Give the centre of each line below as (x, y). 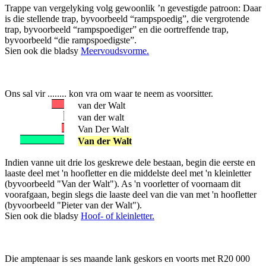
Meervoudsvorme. (115, 51)
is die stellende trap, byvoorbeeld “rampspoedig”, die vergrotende (127, 19)
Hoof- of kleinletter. (118, 216)
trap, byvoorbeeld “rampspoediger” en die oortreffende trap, (117, 29)
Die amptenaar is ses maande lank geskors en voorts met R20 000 (127, 259)
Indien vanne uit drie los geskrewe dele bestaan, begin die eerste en (130, 162)
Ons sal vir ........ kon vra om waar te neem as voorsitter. (109, 94)
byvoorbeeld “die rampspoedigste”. (71, 40)
